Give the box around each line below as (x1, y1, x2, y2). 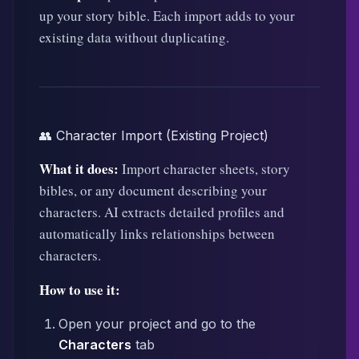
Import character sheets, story (119, 159, 290, 178)
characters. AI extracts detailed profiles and (39, 203, 284, 221)
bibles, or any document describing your (39, 181, 267, 200)
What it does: (39, 159, 119, 179)
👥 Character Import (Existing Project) (39, 127, 268, 143)
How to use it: (39, 280, 120, 300)
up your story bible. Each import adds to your (39, 6, 295, 25)
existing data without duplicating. (39, 28, 229, 46)
